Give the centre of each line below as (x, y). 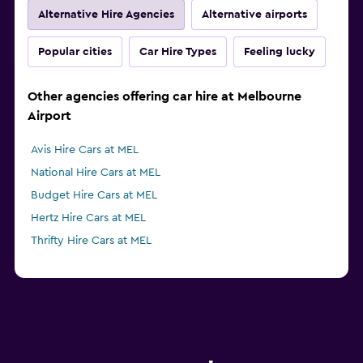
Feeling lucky (280, 52)
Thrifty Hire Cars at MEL (91, 241)
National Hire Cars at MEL (96, 173)
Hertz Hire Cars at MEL (88, 218)
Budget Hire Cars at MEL (94, 196)
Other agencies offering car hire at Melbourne (164, 97)
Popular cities (75, 52)
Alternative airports (254, 15)
